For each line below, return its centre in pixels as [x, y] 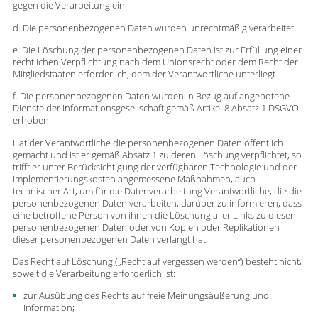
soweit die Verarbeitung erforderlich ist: [94, 274]
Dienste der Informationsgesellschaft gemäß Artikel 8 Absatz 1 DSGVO [155, 109]
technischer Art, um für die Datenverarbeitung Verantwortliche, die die [157, 191]
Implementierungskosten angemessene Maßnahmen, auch [134, 179]
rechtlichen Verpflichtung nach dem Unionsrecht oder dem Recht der [155, 62]
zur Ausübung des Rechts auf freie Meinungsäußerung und [147, 296]
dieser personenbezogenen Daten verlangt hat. [110, 239]
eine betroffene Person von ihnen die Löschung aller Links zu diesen [154, 215]
